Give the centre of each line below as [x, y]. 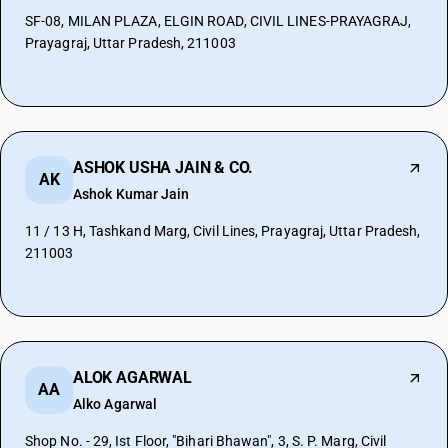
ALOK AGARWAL [132, 377]
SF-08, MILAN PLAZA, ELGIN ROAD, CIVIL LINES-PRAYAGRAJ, [218, 21]
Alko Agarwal [115, 404]
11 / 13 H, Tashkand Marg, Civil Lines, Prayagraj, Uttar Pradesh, [223, 231]
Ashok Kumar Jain [131, 194]
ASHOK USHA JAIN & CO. [163, 167]
